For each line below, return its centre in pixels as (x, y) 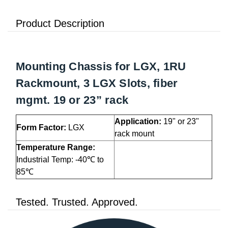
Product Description (60, 23)
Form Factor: (42, 127)
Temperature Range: (56, 147)
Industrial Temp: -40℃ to (60, 160)
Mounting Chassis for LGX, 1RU (101, 66)
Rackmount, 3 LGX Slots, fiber (97, 83)
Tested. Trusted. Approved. (77, 202)
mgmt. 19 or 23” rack (72, 100)
